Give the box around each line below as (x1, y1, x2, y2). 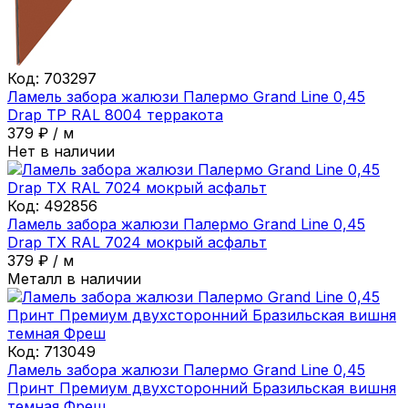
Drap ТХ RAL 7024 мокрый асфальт (7, 232, 267, 251)
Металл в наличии (7, 269, 141, 288)
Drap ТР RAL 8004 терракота (7, 105, 223, 124)
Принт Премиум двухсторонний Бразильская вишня (7, 378, 396, 397)
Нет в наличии (7, 141, 115, 160)
